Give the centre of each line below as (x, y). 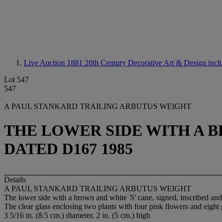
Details (15, 179)
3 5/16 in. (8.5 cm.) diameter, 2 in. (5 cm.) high (77, 215)
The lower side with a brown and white (66, 197)
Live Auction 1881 (54, 63)
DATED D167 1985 (68, 149)
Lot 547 (16, 80)
